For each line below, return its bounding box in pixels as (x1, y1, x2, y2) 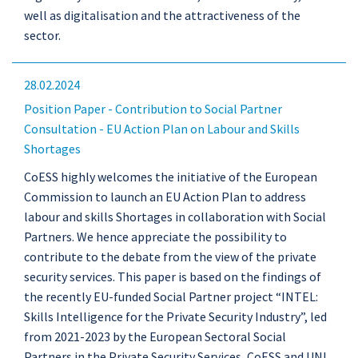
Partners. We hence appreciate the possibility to (24, 229, 287, 245)
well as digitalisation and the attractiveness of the (24, 7, 300, 23)
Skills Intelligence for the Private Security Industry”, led (24, 308, 327, 324)
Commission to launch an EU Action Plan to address (24, 189, 306, 205)
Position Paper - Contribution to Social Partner (24, 101, 282, 117)
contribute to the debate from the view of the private (24, 249, 316, 265)
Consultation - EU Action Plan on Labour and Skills (24, 121, 300, 137)
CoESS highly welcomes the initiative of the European (24, 169, 317, 185)
